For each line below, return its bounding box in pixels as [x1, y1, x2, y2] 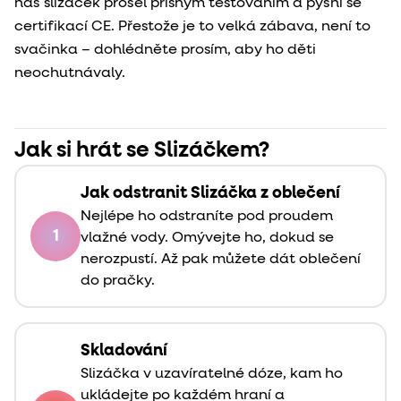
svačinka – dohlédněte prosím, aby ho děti [14, 42, 316, 57]
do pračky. [81, 273, 155, 288]
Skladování [81, 342, 167, 359]
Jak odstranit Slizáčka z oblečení [81, 184, 340, 201]
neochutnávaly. [14, 65, 125, 81]
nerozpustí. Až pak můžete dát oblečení [81, 252, 361, 267]
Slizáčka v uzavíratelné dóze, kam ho [81, 366, 343, 381]
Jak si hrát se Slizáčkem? [14, 139, 269, 161]
